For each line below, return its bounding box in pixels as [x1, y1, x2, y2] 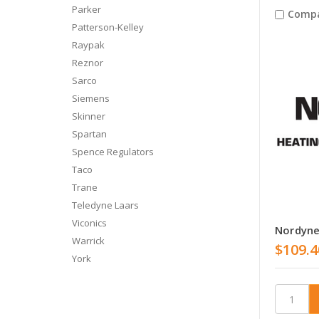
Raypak [71, 38, 105, 51]
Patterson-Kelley [71, 20, 144, 33]
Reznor [71, 56, 103, 69]
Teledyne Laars [71, 198, 139, 211]
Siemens [71, 91, 110, 105]
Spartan [71, 127, 107, 140]
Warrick [71, 234, 105, 247]
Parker [71, 2, 101, 16]
